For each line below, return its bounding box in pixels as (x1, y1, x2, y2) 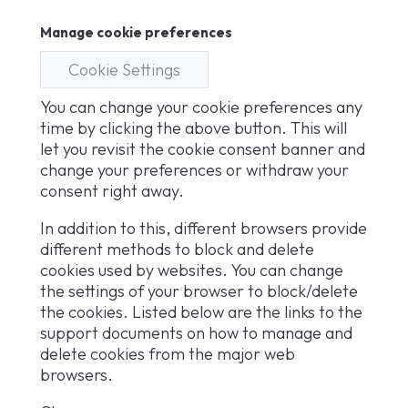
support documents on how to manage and (40, 322, 352, 344)
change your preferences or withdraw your (40, 159, 349, 181)
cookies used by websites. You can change (40, 260, 343, 281)
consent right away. (40, 180, 184, 202)
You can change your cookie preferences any (40, 97, 362, 118)
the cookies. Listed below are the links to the (40, 301, 362, 323)
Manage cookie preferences (40, 24, 232, 42)
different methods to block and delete (40, 239, 314, 260)
